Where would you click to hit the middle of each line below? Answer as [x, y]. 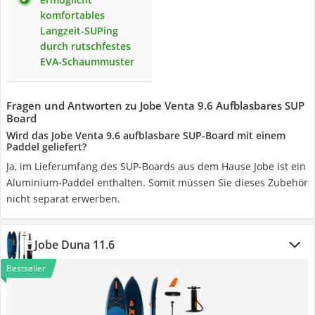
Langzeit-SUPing [79, 31]
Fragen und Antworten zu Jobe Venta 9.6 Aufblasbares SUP [155, 105]
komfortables [72, 15]
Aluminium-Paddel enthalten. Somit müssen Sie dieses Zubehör [157, 182]
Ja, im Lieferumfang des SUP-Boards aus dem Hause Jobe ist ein [156, 166]
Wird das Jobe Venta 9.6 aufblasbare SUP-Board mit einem [146, 135]
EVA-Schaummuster [87, 62]
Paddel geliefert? [46, 147]
